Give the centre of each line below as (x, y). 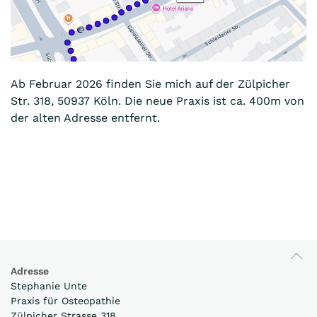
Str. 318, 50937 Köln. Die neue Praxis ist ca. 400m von (157, 101)
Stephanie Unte (49, 286)
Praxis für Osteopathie (65, 300)
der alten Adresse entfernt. (85, 118)
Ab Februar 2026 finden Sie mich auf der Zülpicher (150, 84)
